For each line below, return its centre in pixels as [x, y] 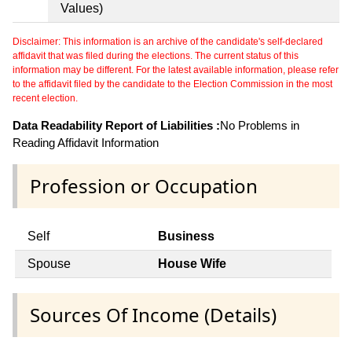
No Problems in [260, 125]
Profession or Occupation [144, 185]
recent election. [45, 98]
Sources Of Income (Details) [153, 315]
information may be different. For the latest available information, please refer [176, 70]
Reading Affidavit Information [86, 142]
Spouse [49, 263]
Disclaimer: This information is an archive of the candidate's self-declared [168, 41]
